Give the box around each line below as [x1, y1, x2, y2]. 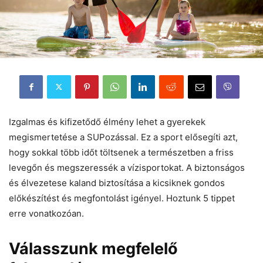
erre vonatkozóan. [9, 207, 84, 219]
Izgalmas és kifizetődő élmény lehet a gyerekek [9, 116, 205, 127]
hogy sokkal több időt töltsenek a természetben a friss [9, 146, 234, 158]
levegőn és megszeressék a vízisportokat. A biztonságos [9, 161, 245, 173]
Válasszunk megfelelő [9, 238, 178, 258]
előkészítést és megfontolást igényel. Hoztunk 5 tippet [9, 192, 235, 204]
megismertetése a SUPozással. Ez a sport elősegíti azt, [9, 131, 238, 143]
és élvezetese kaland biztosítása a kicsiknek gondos [9, 177, 225, 188]
